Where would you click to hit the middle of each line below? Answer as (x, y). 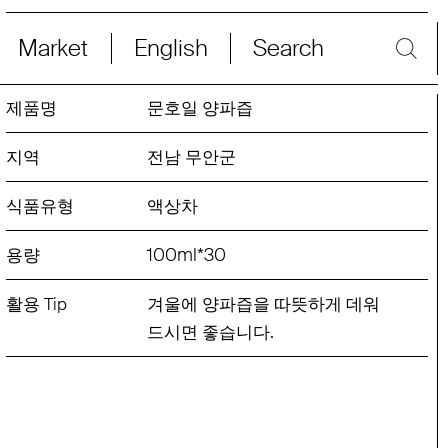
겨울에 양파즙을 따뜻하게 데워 (263, 303)
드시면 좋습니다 (208, 331)
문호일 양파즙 (199, 107)
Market (53, 48)
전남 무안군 (191, 156)
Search (289, 48)
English (170, 48)
